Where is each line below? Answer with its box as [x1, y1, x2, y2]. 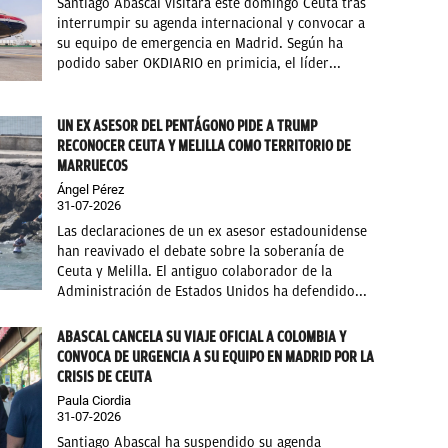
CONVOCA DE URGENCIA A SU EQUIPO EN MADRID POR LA [57, 348, 375, 367]
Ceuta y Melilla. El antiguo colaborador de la [57, 263, 333, 281]
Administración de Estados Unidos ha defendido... [57, 283, 368, 301]
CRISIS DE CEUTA [57, 368, 153, 387]
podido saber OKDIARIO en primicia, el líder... [57, 54, 342, 72]
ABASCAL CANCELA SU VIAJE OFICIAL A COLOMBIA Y [57, 328, 347, 347]
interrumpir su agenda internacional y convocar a [57, 14, 366, 32]
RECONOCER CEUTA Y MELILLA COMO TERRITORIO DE [57, 137, 352, 156]
